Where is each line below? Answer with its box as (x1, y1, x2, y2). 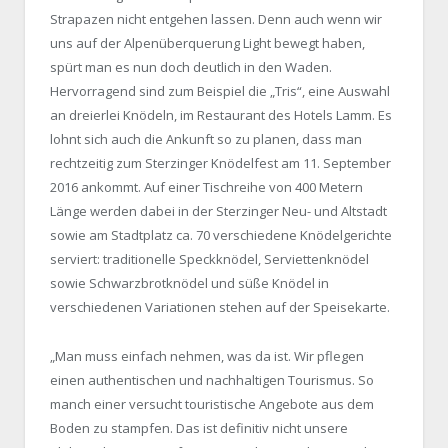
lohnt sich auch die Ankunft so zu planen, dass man (50, 130, 362, 149)
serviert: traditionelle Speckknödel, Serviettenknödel (50, 250, 369, 269)
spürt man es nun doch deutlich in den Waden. (50, 58, 332, 77)
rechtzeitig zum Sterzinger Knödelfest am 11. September (50, 154, 391, 173)
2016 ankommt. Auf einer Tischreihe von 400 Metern (50, 178, 363, 197)
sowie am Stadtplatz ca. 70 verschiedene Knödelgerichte (50, 226, 392, 245)
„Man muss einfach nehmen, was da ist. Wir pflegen (50, 346, 364, 365)
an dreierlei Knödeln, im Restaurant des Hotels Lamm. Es (50, 106, 392, 125)
